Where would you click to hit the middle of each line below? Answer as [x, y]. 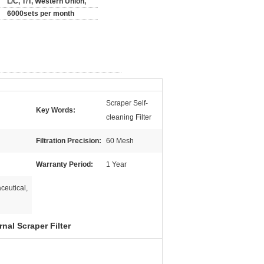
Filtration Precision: [69, 141]
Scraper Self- [127, 103]
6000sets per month [41, 14]
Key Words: [56, 110]
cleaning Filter [129, 117]
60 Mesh [120, 141]
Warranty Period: [65, 164]
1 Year [116, 164]
